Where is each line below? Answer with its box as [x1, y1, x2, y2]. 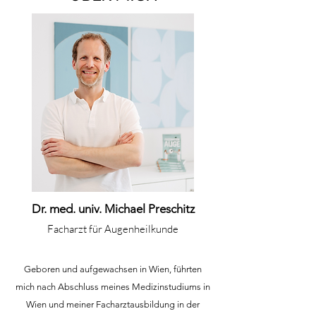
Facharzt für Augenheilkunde [47, 222, 178, 236]
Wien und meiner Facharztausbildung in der [26, 299, 200, 310]
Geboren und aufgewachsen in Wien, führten [24, 264, 202, 274]
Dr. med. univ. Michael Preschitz [31, 202, 195, 216]
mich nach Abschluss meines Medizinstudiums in [16, 281, 210, 292]
